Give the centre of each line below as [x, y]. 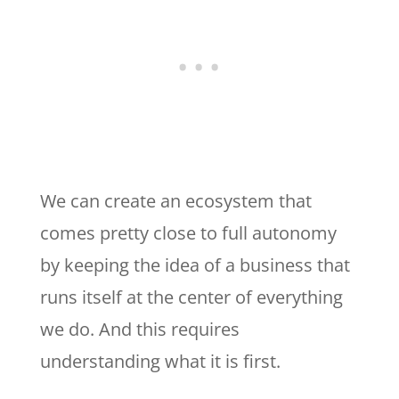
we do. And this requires [139, 330]
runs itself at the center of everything [191, 297]
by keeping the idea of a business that [195, 265]
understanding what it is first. [162, 362]
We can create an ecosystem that [175, 201]
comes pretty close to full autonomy [188, 233]
